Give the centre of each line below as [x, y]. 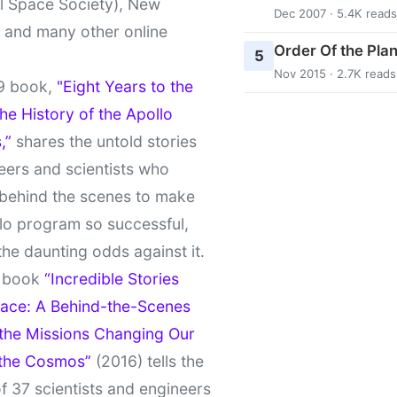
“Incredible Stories [112, 278]
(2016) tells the [148, 361]
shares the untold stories [104, 141]
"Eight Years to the [125, 86]
